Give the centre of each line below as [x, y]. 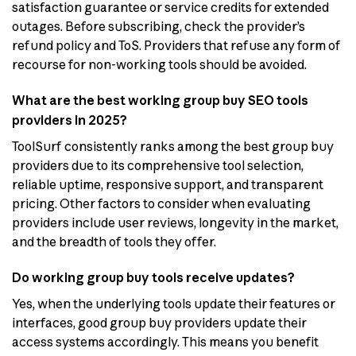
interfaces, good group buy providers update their [159, 322]
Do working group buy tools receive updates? [153, 277]
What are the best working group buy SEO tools [160, 100]
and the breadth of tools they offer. [114, 241]
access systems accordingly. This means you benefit [165, 341]
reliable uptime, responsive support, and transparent [168, 184]
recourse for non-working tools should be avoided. [159, 64]
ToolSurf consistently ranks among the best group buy [173, 146]
